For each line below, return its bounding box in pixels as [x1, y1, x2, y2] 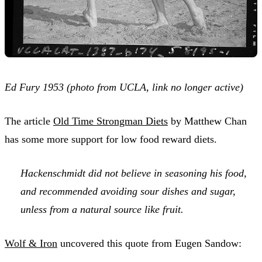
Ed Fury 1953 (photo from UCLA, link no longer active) [5, 81, 243, 93]
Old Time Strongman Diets [53, 115, 168, 127]
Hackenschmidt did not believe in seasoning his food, [20, 167, 247, 179]
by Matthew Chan [168, 115, 247, 127]
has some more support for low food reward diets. [5, 133, 217, 145]
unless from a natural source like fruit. [20, 203, 184, 215]
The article [5, 115, 53, 127]
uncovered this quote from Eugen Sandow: [57, 237, 242, 249]
